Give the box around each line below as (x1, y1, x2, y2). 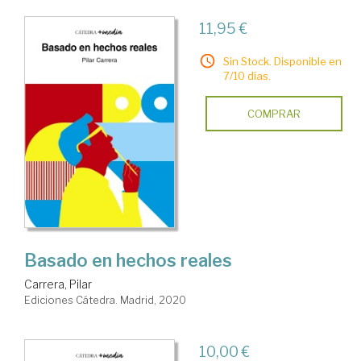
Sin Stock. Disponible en (222, 55, 342, 68)
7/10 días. (222, 69, 271, 83)
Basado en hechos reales (24, 250, 232, 272)
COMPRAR (247, 107, 301, 121)
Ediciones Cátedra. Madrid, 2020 (24, 293, 186, 307)
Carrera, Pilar (24, 277, 92, 292)
